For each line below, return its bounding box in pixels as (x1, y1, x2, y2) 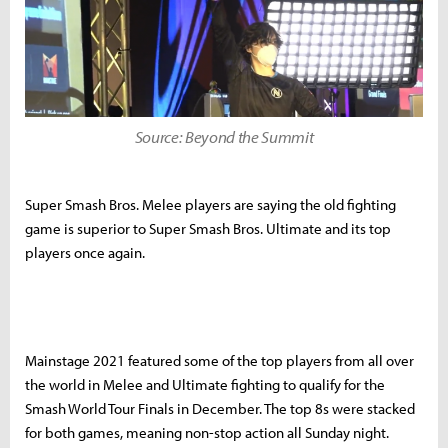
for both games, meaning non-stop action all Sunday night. (25, 422, 389, 442)
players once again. (25, 242, 148, 262)
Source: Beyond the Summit (134, 125, 314, 147)
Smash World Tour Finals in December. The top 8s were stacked (25, 398, 415, 418)
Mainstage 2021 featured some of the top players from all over (25, 350, 414, 370)
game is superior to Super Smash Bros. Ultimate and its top (25, 218, 391, 238)
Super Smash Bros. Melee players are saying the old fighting (25, 194, 396, 214)
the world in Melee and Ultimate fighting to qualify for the (25, 374, 385, 394)
